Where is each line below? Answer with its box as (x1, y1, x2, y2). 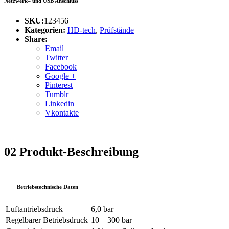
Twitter (45, 53, 68, 62)
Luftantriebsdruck (6, 204, 63, 213)
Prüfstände (100, 25, 134, 34)
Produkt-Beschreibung (19, 145, 139, 158)
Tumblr (45, 89, 68, 99)
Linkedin (45, 99, 74, 108)
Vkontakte (45, 108, 79, 117)
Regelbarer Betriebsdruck (6, 215, 88, 224)
